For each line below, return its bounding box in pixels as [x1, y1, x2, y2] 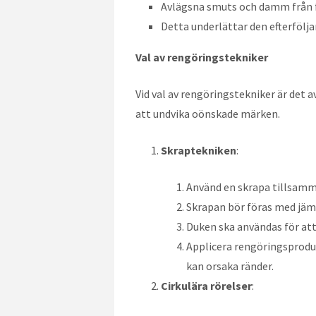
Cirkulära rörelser [161, 278, 252, 293]
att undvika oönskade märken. [135, 106, 280, 121]
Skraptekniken [161, 142, 236, 157]
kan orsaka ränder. [186, 258, 274, 273]
